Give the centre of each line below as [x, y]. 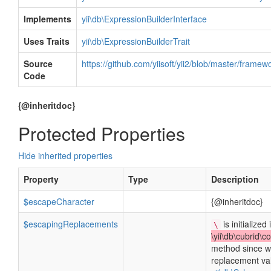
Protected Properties [102, 133]
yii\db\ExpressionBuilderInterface [144, 19]
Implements [47, 19]
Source [38, 64]
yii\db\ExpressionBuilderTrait [136, 41]
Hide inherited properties [65, 155]
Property [41, 179]
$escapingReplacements [71, 224]
